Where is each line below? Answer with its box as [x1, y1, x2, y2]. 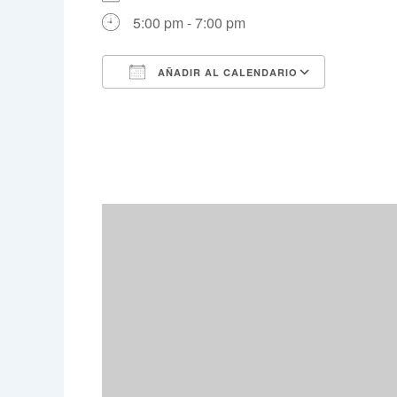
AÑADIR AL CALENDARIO [153, 65, 298, 79]
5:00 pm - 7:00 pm [132, 12, 245, 33]
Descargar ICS [132, 93, 226, 114]
